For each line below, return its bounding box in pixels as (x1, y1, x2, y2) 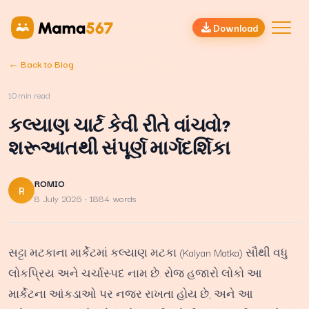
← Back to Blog (8, 57, 74, 70)
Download (212, 20, 258, 35)
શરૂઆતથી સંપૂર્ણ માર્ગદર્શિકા (8, 134, 230, 160)
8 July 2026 (34, 191, 82, 205)
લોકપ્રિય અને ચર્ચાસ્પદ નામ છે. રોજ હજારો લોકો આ (8, 265, 262, 281)
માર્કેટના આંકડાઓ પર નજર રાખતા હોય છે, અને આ (8, 286, 253, 301)
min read (17, 88, 50, 101)
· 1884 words (82, 191, 136, 205)
